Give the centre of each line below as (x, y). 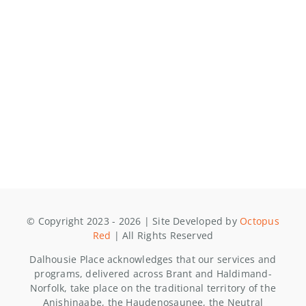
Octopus (260, 221)
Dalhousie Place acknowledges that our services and (153, 259)
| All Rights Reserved (162, 235)
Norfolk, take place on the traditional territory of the (153, 288)
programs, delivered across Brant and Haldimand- (153, 273)
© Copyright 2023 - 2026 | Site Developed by (134, 221)
